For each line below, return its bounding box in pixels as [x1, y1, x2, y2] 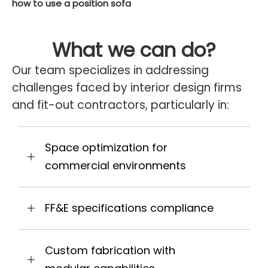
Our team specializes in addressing [12, 62, 209, 78]
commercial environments [45, 158, 186, 173]
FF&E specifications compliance [45, 200, 214, 215]
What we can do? [52, 36, 216, 63]
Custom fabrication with [45, 243, 175, 258]
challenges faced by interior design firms [12, 80, 242, 96]
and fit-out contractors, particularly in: [12, 97, 229, 113]
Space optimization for [45, 140, 167, 155]
